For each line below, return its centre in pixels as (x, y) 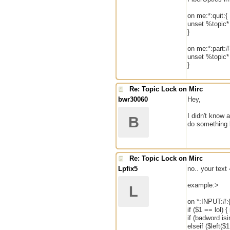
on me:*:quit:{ (207, 16)
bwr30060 (133, 99)
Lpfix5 (128, 169)
